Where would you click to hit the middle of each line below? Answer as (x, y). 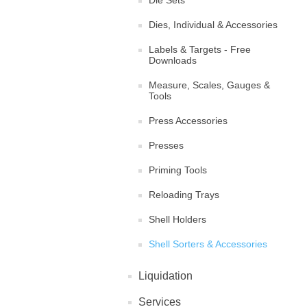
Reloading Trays (184, 195)
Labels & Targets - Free (200, 49)
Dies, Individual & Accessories (213, 25)
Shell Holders (177, 219)
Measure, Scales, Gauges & (209, 85)
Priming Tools (178, 170)
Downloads (173, 60)
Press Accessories (188, 121)
